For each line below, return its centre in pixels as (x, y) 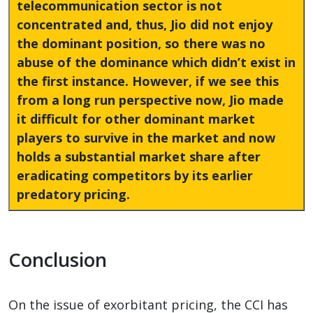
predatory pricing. (73, 194)
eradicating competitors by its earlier (135, 175)
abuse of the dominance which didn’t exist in (156, 62)
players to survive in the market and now (146, 137)
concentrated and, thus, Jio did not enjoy (145, 24)
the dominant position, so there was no (141, 43)
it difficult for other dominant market (136, 118)
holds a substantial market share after (139, 156)
